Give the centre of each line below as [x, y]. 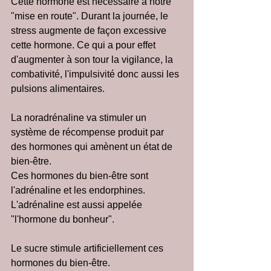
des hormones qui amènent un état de [93, 147]
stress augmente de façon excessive [90, 31]
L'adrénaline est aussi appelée [78, 205]
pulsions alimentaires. [58, 89]
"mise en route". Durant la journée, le [91, 16]
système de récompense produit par [89, 132]
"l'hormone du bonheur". [63, 219]
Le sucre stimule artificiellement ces [88, 248]
